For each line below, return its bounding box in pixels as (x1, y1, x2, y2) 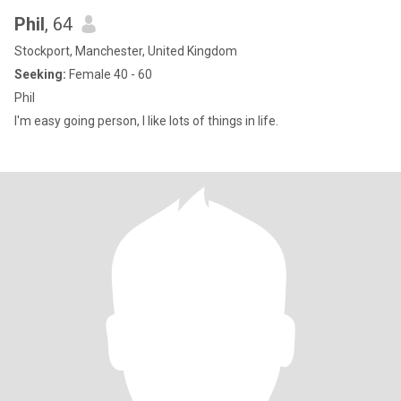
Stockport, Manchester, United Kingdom (14, 44, 237, 58)
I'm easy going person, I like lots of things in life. (14, 114, 278, 128)
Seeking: (14, 67, 66, 81)
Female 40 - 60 (66, 67, 152, 81)
